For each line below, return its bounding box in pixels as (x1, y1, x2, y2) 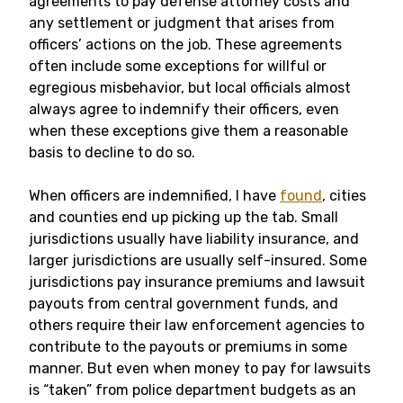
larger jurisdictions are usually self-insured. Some (29, 252, 367, 269)
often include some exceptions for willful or (29, 58, 327, 75)
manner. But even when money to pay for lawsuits (29, 360, 371, 377)
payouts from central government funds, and (29, 295, 338, 312)
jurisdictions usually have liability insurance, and (29, 230, 359, 247)
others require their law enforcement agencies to (29, 317, 364, 334)
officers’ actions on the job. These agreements (29, 36, 342, 53)
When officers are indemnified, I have (29, 187, 280, 204)
